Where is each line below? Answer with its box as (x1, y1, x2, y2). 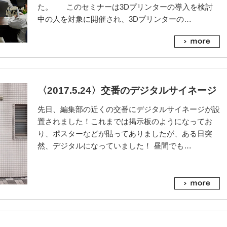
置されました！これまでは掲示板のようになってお (37, 117, 212, 126)
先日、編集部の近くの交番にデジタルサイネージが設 (37, 105, 220, 113)
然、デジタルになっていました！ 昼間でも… (37, 141, 192, 150)
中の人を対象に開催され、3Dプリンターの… (37, 15, 192, 23)
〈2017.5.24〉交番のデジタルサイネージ (37, 85, 216, 96)
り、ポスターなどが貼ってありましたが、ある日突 (37, 129, 212, 138)
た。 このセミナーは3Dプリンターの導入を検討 (37, 3, 213, 11)
